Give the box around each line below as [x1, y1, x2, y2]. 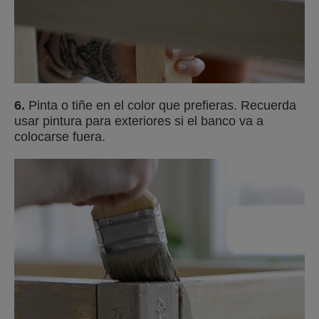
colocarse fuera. [14, 130, 105, 144]
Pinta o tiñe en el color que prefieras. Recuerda [25, 98, 296, 113]
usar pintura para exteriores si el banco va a [14, 114, 263, 128]
